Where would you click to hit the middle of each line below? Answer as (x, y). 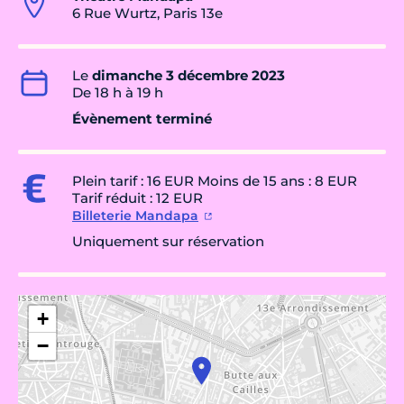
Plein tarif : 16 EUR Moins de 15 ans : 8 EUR (215, 181)
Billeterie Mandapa (135, 216)
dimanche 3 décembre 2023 (188, 76)
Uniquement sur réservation (168, 242)
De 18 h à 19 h (118, 93)
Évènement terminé (142, 119)
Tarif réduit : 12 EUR (138, 198)
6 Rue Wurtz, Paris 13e (147, 14)
